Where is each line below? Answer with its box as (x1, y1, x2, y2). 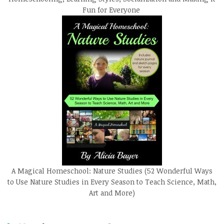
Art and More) (89, 187, 135, 197)
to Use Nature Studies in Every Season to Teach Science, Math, (7, 176, 216, 186)
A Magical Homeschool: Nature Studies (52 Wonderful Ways (11, 165, 212, 175)
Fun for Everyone (82, 4, 142, 14)
